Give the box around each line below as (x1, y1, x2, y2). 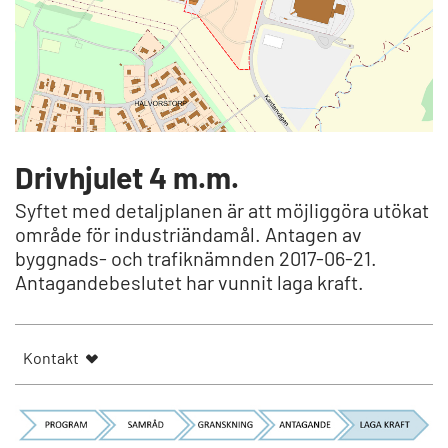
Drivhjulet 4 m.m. (15, 159, 239, 195)
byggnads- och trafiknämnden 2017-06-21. (15, 246, 377, 270)
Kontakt (23, 348, 79, 367)
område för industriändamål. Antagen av (15, 222, 362, 246)
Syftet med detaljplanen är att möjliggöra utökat (15, 198, 429, 222)
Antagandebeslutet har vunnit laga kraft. (15, 270, 364, 294)
